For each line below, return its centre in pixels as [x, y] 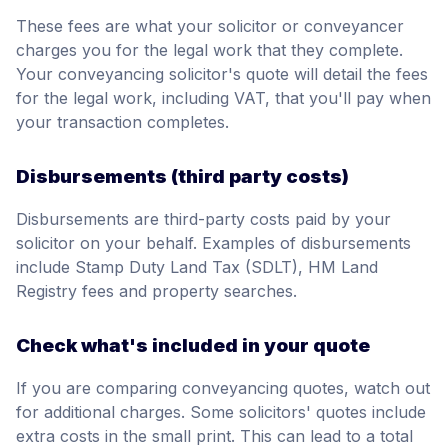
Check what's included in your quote [193, 345]
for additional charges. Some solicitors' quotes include [221, 411]
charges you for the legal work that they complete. [209, 50]
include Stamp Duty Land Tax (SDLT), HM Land [197, 266]
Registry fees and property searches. [156, 290]
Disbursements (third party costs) [182, 177]
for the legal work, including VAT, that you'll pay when [223, 98]
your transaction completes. [122, 122]
